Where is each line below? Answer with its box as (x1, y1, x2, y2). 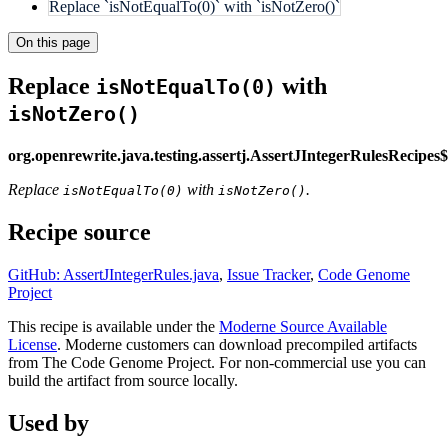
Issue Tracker (227, 265, 310, 283)
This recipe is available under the (8, 317, 219, 335)
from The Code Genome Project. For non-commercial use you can (8, 353, 426, 371)
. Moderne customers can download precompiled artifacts (57, 335, 417, 353)
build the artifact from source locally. (8, 371, 238, 389)
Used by (8, 409, 89, 436)
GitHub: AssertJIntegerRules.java (8, 265, 219, 283)
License (8, 335, 57, 353)
